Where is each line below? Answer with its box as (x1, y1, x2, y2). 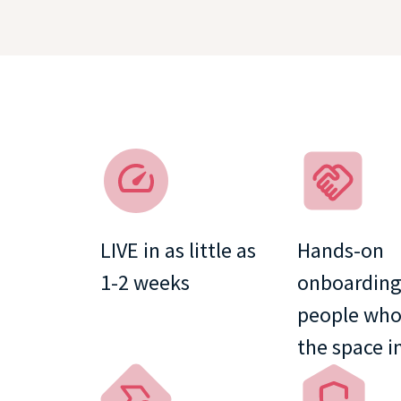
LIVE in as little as (100, 235, 256, 264)
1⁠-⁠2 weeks (100, 268, 190, 296)
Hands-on (297, 235, 384, 264)
